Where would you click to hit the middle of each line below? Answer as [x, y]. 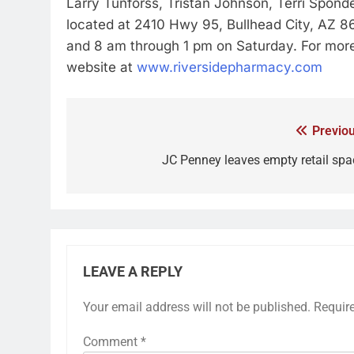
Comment [112, 342]
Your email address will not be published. [197, 307]
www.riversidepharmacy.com [230, 67]
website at [102, 67]
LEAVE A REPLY [133, 272]
